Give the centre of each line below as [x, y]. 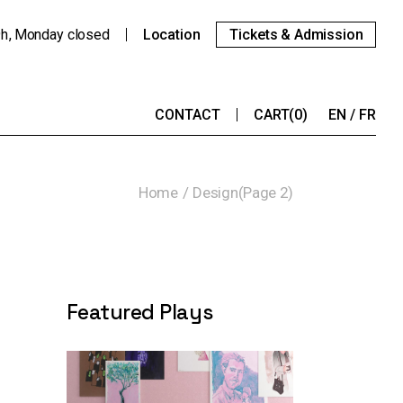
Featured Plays [139, 312]
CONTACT [188, 114]
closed [88, 35]
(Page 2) [265, 192]
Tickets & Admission [296, 35]
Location [171, 35]
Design [215, 192]
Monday [39, 35]
